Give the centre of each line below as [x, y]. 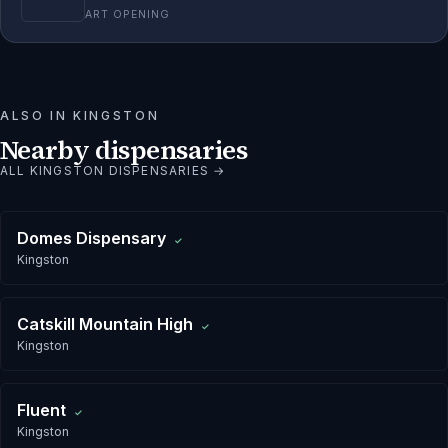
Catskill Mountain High [105, 323]
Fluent [41, 409]
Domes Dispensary [91, 237]
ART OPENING [128, 14]
